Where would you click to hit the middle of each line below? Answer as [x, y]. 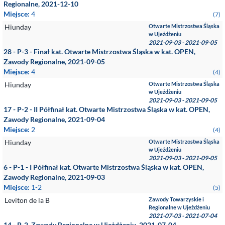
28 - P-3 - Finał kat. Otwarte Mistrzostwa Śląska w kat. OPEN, [99, 51]
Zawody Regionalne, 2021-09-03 [54, 177]
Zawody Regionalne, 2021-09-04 [54, 119]
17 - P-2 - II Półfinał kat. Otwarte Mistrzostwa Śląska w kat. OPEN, [107, 109]
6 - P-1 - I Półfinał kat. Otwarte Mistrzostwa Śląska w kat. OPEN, [104, 167]
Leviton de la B [27, 200]
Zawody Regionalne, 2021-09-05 [54, 62]
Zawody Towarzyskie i [177, 199]
